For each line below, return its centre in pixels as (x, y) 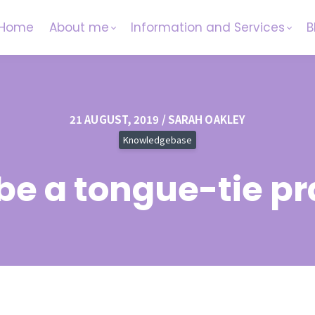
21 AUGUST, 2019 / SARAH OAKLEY (157, 119)
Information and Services (208, 27)
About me (79, 27)
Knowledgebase (157, 139)
